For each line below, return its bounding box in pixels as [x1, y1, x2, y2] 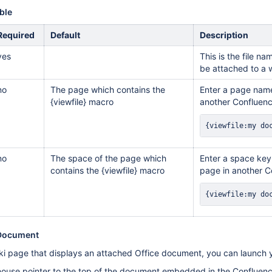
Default [50, 30, 80, 40]
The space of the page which [50, 153, 166, 163]
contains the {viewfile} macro [50, 165, 165, 175]
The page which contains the [50, 84, 165, 95]
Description [200, 30, 248, 40]
